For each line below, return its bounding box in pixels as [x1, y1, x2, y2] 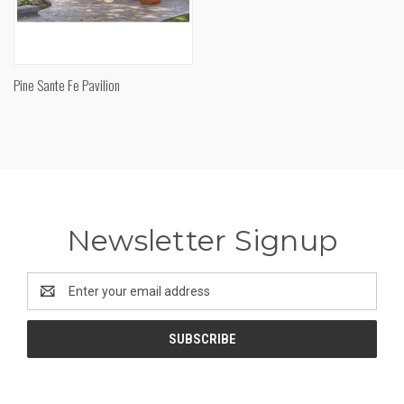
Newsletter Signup [66, 222, 338, 258]
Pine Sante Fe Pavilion [14, 74, 120, 95]
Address [27, 292, 75, 308]
